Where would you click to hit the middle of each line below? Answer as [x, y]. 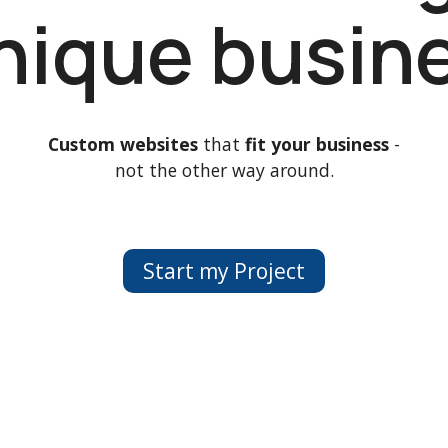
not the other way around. [224, 170]
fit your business [317, 144]
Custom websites [123, 144]
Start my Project [224, 270]
